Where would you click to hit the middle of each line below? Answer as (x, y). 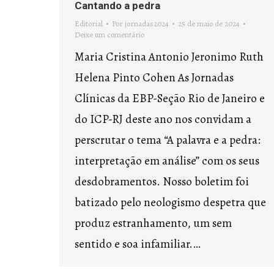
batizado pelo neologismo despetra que (170, 202)
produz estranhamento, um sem (153, 223)
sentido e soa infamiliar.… (138, 244)
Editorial (89, 24)
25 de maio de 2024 (209, 24)
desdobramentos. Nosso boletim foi (162, 182)
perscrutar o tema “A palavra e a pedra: (168, 140)
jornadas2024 (147, 24)
